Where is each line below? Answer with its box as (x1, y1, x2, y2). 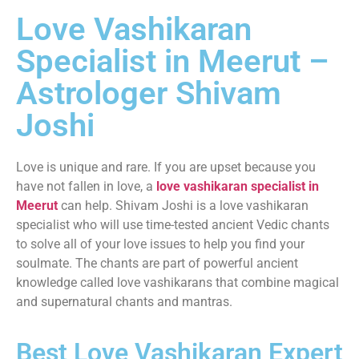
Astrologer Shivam (16, 75, 281, 113)
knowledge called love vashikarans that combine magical (16, 275, 339, 291)
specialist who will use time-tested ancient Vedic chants (16, 217, 329, 233)
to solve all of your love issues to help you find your (16, 236, 305, 252)
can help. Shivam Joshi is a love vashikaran (61, 198, 309, 214)
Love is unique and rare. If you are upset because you (16, 159, 316, 175)
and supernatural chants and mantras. (16, 294, 236, 310)
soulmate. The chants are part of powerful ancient (16, 256, 298, 272)
